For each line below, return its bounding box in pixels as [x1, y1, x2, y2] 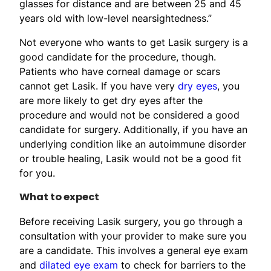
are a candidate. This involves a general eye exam [19, 244, 248, 256]
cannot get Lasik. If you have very [19, 79, 178, 92]
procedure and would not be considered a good [19, 108, 240, 121]
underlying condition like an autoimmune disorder [19, 137, 246, 150]
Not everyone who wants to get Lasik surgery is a [19, 36, 248, 48]
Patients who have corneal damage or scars [19, 65, 220, 77]
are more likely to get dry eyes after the [19, 94, 203, 106]
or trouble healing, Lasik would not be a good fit [19, 152, 241, 165]
